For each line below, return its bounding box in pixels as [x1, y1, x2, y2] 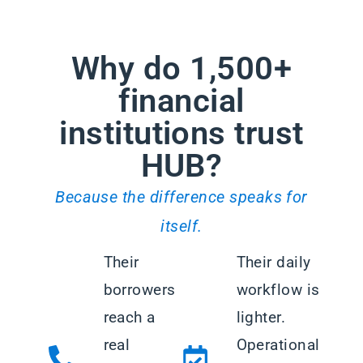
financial [118, 82, 245, 121]
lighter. [236, 308, 286, 327]
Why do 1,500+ [70, 49, 293, 88]
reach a [103, 308, 156, 327]
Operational [236, 335, 320, 355]
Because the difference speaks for [55, 187, 308, 207]
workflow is [236, 280, 320, 300]
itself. [160, 216, 203, 237]
